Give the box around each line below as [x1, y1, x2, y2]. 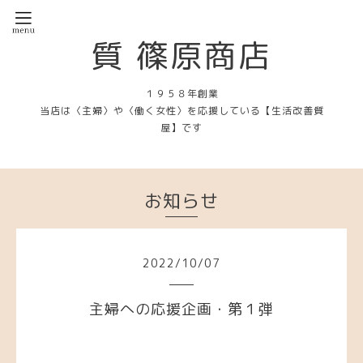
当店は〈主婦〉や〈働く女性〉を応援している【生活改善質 [39, 104, 324, 117]
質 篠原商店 [91, 33, 272, 77]
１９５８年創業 [144, 87, 219, 100]
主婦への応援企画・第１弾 [89, 299, 274, 319]
